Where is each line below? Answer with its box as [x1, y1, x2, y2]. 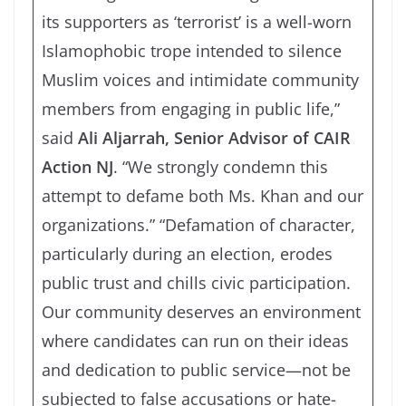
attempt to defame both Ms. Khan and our [42, 184, 363, 207]
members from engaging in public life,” [42, 97, 340, 120]
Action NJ [42, 155, 113, 178]
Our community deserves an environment [42, 300, 361, 323]
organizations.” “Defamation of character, [42, 213, 355, 236]
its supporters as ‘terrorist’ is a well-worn [42, 10, 352, 33]
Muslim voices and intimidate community [42, 68, 359, 91]
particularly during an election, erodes [42, 242, 333, 265]
